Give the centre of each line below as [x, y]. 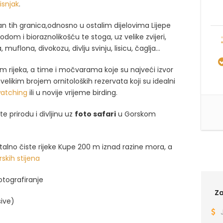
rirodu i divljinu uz [44, 114]
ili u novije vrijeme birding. [74, 93]
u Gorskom [136, 114]
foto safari [95, 114]
